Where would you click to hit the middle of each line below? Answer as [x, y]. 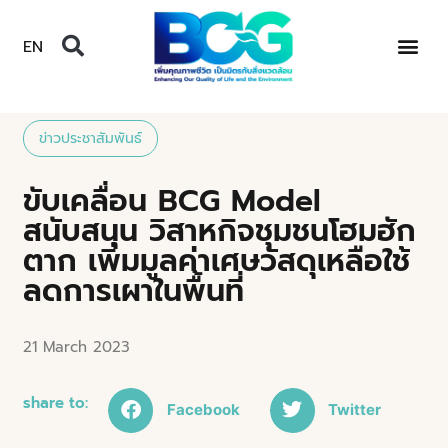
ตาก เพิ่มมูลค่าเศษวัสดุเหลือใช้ [217, 260]
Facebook [203, 410]
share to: [56, 402]
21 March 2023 [77, 346]
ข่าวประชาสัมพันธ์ [91, 138]
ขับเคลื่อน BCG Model [172, 200]
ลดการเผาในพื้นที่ [134, 290]
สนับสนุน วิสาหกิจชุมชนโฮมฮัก [220, 230]
